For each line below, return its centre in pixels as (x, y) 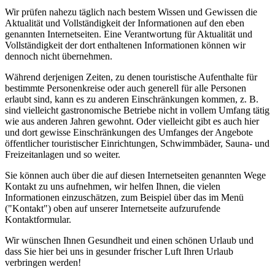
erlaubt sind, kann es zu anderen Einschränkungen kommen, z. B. (132, 99)
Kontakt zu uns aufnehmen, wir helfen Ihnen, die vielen (113, 186)
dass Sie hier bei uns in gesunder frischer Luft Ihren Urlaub (119, 251)
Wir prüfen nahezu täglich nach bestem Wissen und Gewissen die (131, 12)
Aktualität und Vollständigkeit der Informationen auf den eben (125, 23)
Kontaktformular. (38, 219)
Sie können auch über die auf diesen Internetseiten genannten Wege (135, 175)
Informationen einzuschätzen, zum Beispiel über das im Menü (124, 197)
